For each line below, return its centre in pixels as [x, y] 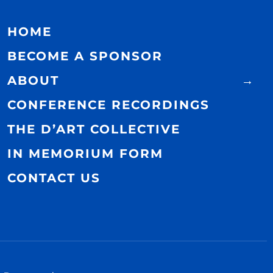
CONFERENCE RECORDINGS [109, 105]
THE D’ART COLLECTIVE [94, 129]
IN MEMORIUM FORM [86, 154]
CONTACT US [54, 178]
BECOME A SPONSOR [85, 56]
